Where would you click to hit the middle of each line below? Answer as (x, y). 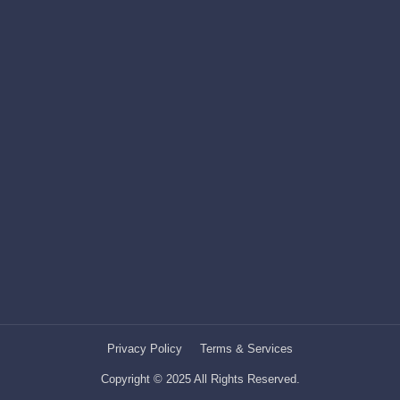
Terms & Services (246, 348)
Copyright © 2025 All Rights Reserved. (200, 379)
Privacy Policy (145, 348)
